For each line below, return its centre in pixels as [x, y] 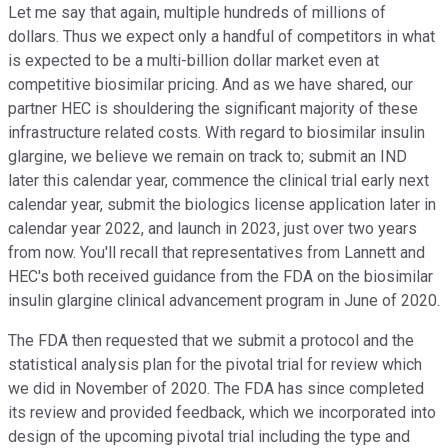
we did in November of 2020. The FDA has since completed [216, 389]
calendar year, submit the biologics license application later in [222, 205]
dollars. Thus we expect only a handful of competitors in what [221, 37]
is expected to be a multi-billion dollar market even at [193, 61]
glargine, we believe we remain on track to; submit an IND [207, 157]
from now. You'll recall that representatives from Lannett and [216, 253]
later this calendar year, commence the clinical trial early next [218, 181]
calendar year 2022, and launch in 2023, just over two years [212, 229]
